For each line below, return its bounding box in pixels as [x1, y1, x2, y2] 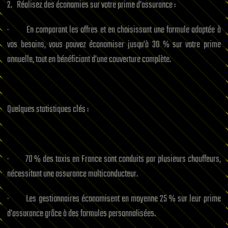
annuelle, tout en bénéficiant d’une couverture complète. [7, 52, 172, 67]
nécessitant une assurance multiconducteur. [7, 166, 138, 182]
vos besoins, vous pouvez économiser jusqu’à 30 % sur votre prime [7, 37, 221, 52]
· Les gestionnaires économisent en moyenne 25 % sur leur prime [7, 191, 221, 207]
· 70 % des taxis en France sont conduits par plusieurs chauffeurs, [7, 152, 221, 167]
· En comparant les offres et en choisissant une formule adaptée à [7, 22, 221, 38]
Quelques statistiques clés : [7, 102, 89, 117]
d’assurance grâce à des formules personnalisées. [7, 206, 156, 221]
